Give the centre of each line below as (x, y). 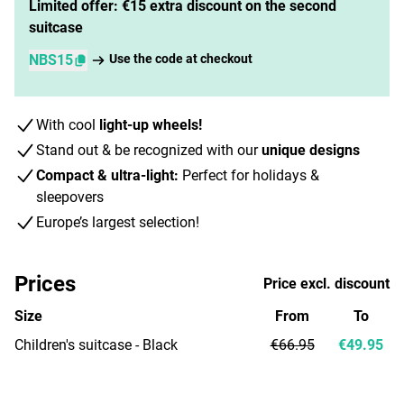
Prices (45, 284)
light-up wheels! (151, 124)
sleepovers (70, 197)
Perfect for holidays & (249, 175)
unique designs (311, 150)
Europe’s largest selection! (118, 222)
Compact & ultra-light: (107, 175)
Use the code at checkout (181, 58)
